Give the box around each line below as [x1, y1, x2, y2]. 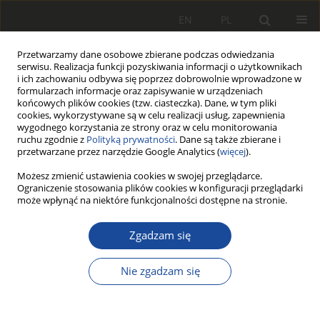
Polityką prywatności [86, 134, 175, 146]
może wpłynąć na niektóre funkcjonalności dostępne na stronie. [17, 194, 287, 206]
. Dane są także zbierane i [175, 134, 281, 146]
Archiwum [11, 164, 104, 191]
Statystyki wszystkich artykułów [32, 246, 168, 259]
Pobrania [36, 289, 75, 302]
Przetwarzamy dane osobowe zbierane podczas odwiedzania [17, 49, 274, 61]
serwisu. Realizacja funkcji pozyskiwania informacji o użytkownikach [17, 61, 302, 73]
